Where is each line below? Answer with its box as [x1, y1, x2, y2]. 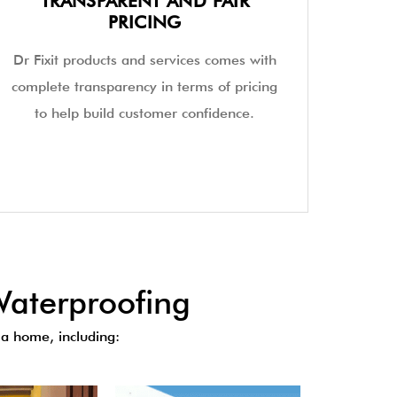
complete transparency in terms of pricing [12, 78, 278, 96]
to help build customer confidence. [35, 105, 255, 122]
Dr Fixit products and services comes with [12, 51, 276, 69]
